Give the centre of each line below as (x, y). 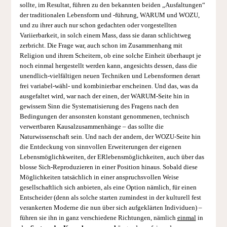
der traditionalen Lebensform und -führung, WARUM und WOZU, (109, 15)
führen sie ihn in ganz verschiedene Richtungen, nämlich (98, 218)
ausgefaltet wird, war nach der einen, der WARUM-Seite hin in (104, 97)
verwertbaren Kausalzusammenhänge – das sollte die (91, 127)
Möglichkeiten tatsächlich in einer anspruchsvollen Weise (99, 178)
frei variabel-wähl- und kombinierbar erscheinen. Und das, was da (109, 86)
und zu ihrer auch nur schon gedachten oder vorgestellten (98, 26)
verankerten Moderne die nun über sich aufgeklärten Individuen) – (111, 208)
